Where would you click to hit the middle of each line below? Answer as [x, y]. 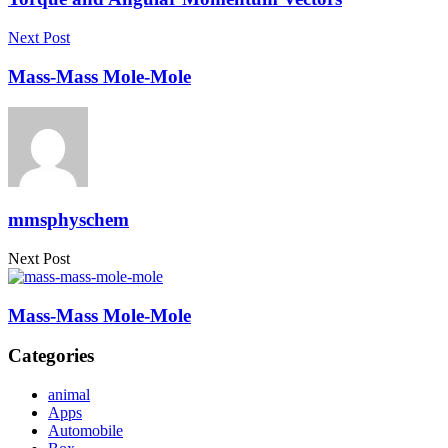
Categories [51, 356]
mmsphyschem [68, 220]
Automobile [85, 431]
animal [69, 395]
